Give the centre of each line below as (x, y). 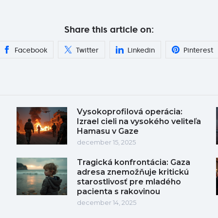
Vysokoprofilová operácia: (130, 111)
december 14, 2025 (107, 202)
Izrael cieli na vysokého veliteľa (139, 121)
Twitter (87, 50)
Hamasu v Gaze (108, 131)
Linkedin (141, 50)
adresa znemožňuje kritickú (133, 172)
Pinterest (198, 50)
